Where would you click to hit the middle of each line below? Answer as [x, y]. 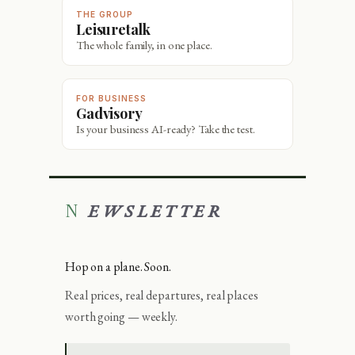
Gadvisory [114, 113]
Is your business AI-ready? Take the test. [165, 129]
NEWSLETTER [156, 212]
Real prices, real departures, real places [162, 295]
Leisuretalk [117, 29]
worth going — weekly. [121, 316]
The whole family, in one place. [144, 45]
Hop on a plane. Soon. [118, 267]
